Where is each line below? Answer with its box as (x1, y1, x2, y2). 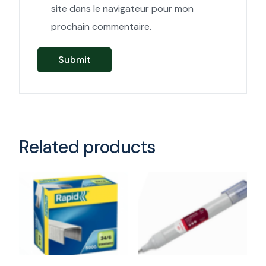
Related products (19, 135, 156, 159)
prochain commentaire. (51, 20, 152, 33)
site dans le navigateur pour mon (51, 2, 194, 15)
